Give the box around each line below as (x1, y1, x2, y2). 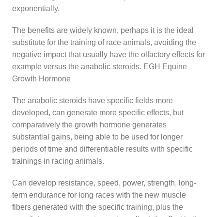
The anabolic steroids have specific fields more (12, 96, 173, 105)
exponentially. (12, 4, 60, 13)
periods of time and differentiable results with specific (12, 144, 193, 153)
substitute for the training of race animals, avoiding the (12, 38, 196, 46)
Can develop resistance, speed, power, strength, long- (12, 178, 196, 187)
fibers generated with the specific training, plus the (12, 202, 183, 211)
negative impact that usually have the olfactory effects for (12, 50, 205, 59)
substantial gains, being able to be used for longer (12, 132, 183, 141)
